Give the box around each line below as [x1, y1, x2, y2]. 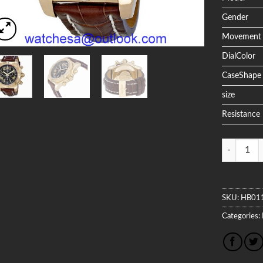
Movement [222, 32, 262, 41]
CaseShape [222, 70, 262, 80]
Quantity [221, 140, 254, 149]
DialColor [222, 51, 256, 60]
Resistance [222, 109, 261, 119]
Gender [222, 12, 249, 22]
